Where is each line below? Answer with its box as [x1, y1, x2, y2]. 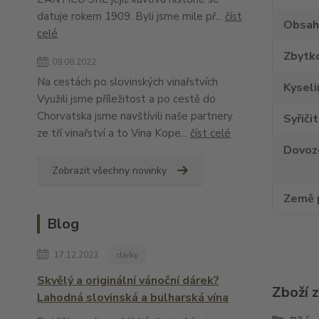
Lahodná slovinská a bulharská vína [37, 290, 229, 305]
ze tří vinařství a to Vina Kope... [37, 126, 190, 140]
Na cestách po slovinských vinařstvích [37, 75, 218, 89]
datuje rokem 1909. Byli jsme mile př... [37, 9, 225, 23]
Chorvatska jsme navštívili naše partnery [37, 109, 233, 123]
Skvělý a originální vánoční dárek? [37, 273, 219, 288]
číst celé [190, 126, 231, 140]
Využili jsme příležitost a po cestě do [37, 92, 216, 106]
